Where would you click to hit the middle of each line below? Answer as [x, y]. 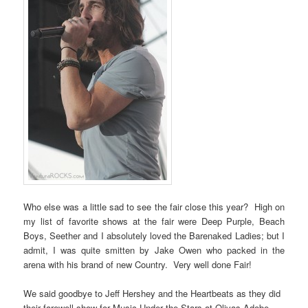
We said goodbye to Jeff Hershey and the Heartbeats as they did [152, 294]
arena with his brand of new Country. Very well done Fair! [138, 265]
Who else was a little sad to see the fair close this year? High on [154, 207]
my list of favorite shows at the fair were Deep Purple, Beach [154, 221]
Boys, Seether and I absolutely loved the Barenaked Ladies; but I [154, 236]
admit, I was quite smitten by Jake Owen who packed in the [154, 250]
